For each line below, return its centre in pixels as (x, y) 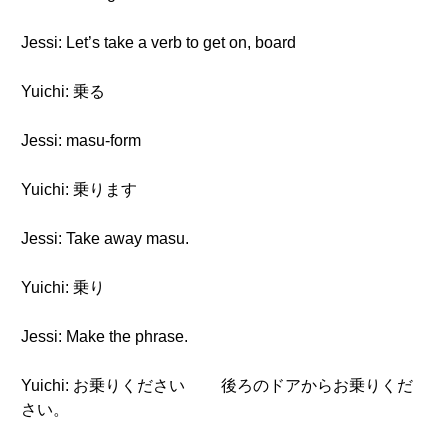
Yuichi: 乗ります (79, 189)
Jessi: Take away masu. (105, 238)
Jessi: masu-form (81, 140)
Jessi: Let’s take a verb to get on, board (158, 42)
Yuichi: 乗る (63, 91)
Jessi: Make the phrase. (104, 336)
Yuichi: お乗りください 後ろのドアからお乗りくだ (217, 385)
